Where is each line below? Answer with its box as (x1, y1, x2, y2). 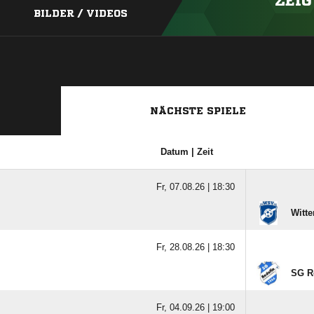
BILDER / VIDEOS (34, 8, 128, 18)
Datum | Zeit (160, 146, 213, 157)
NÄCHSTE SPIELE (149, 106, 246, 116)
